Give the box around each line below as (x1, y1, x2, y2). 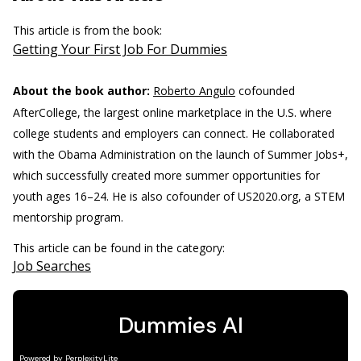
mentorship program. (13, 210, 123, 225)
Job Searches (13, 257, 91, 275)
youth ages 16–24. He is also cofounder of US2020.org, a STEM (13, 189, 345, 204)
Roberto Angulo (153, 83, 235, 98)
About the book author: (13, 83, 150, 98)
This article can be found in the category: (13, 240, 228, 255)
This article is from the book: (13, 23, 165, 38)
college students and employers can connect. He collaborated (13, 126, 334, 141)
